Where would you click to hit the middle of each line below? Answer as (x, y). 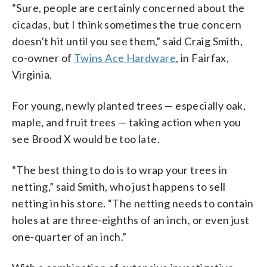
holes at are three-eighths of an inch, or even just (131, 220)
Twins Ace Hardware (125, 58)
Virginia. (32, 74)
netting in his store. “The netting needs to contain (133, 203)
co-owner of (43, 58)
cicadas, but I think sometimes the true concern (127, 24)
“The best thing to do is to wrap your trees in (120, 170)
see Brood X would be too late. (86, 139)
